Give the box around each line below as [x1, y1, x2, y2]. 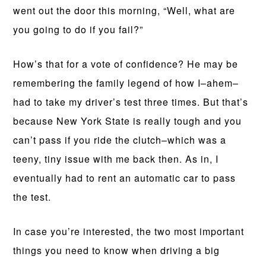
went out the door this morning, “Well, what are [13, 4, 236, 17]
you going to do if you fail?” [13, 23, 144, 36]
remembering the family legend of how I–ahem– [13, 76, 239, 90]
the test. [13, 190, 52, 204]
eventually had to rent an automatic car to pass [13, 171, 236, 185]
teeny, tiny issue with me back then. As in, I [13, 152, 219, 166]
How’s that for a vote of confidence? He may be [13, 57, 239, 71]
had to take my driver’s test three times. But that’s [13, 95, 249, 109]
